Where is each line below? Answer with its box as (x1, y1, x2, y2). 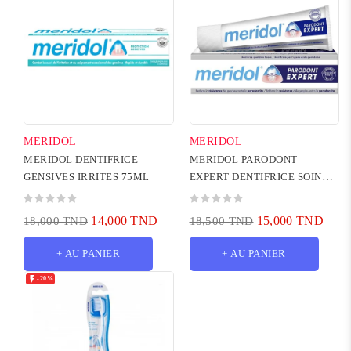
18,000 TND (24, 215, 88, 228)
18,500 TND (189, 215, 254, 228)
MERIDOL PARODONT (189, 154, 298, 166)
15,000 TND (256, 214, 324, 228)
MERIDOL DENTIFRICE (24, 154, 138, 166)
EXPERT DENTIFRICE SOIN (189, 171, 322, 183)
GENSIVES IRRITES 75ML (24, 171, 150, 183)
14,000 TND (91, 214, 158, 228)
